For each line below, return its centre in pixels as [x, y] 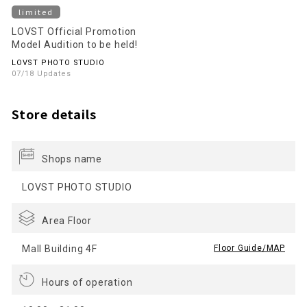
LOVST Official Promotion [74, 32]
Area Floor [67, 221]
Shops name [72, 159]
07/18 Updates [41, 74]
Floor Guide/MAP [249, 248]
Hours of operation [87, 283]
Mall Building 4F [60, 249]
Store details [54, 114]
